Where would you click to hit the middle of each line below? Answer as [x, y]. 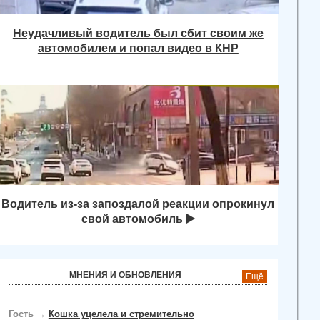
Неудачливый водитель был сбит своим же [138, 33]
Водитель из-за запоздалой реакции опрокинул [138, 204]
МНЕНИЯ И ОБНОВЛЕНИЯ [126, 275]
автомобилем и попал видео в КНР [138, 48]
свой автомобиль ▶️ [138, 219]
